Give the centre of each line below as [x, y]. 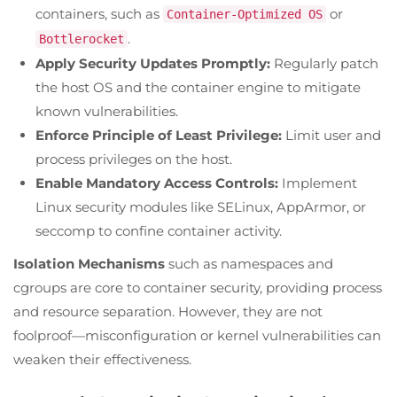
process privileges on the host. [134, 159]
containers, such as [99, 13]
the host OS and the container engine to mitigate [198, 87]
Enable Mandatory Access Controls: [157, 183]
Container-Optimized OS [245, 14]
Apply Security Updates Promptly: [153, 63]
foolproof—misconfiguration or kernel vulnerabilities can [197, 335]
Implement [318, 183]
